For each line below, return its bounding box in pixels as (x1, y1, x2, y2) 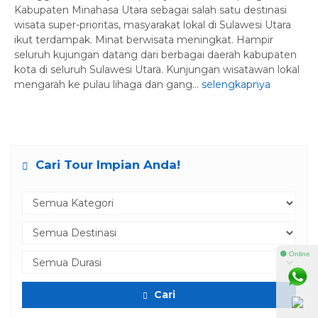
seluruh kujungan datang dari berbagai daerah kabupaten (14, 48, 297, 61)
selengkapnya (202, 78, 270, 91)
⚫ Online (280, 250, 310, 258)
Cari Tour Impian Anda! (32, 158, 180, 172)
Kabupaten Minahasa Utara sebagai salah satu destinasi (14, 4, 287, 16)
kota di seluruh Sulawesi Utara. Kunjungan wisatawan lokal (14, 63, 300, 76)
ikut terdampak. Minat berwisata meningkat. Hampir (14, 33, 273, 46)
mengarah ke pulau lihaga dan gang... (14, 78, 202, 91)
